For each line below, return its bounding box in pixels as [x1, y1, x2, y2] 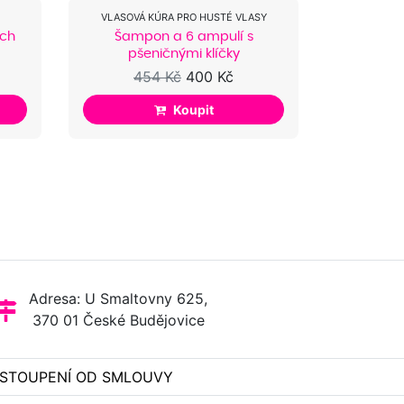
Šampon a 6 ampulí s [114, 29, 253, 44]
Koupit [173, 101, 214, 117]
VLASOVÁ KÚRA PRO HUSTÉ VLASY [100, 11, 267, 24]
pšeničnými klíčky [127, 46, 240, 61]
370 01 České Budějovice [32, 310, 205, 329]
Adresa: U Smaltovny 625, [29, 289, 208, 308]
